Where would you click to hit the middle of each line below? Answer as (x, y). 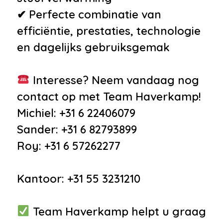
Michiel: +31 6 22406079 (76, 113)
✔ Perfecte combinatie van (89, 14)
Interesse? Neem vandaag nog (114, 80)
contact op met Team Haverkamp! (109, 96)
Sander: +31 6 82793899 (77, 129)
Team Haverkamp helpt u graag (118, 211)
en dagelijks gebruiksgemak (93, 47)
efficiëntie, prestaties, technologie (109, 31)
